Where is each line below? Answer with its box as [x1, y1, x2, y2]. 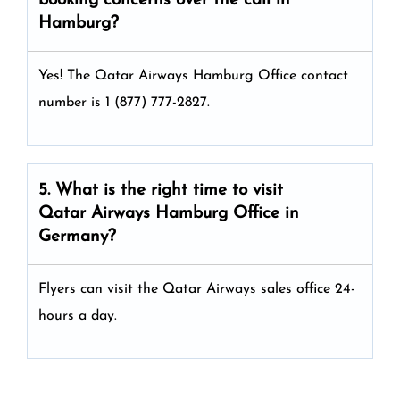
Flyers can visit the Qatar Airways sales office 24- [38, 281, 355, 296]
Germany [38, 228, 108, 246]
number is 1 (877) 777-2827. [38, 95, 210, 110]
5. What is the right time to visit [38, 181, 283, 199]
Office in [233, 204, 299, 222]
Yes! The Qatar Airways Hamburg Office [38, 68, 296, 83]
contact [301, 68, 348, 83]
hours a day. [38, 308, 117, 323]
